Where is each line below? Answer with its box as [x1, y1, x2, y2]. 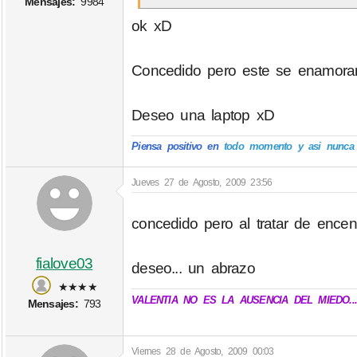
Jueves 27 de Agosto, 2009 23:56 [131, 176, 273, 188]
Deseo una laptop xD [131, 107, 275, 124]
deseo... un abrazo [131, 260, 255, 277]
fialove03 [36, 254, 93, 272]
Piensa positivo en [131, 140, 218, 153]
